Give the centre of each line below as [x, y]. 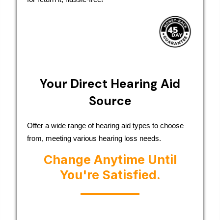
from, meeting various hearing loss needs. [94, 138]
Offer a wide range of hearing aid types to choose [105, 125]
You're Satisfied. [110, 175]
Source [110, 101]
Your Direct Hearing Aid [110, 83]
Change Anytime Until [110, 159]
